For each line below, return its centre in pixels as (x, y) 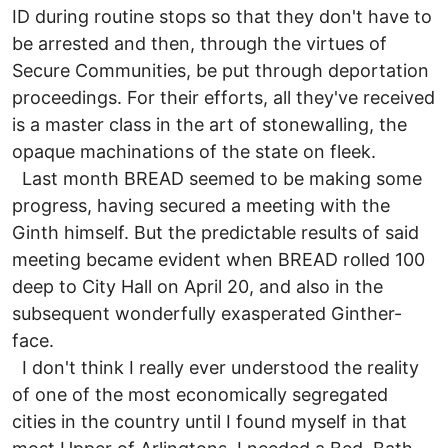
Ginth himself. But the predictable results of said (215, 233)
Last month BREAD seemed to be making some (217, 179)
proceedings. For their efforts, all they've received (223, 98)
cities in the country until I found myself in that (209, 422)
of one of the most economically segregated (200, 395)
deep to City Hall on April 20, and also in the (197, 287)
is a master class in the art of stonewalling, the (209, 125)
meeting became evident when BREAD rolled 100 (218, 260)
